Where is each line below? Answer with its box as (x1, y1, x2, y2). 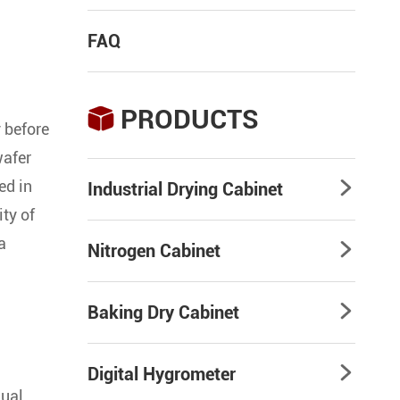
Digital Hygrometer (87, 363, 236, 385)
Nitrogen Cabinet (87, 240, 221, 262)
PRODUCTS (121, 104, 259, 135)
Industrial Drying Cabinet (87, 179, 283, 200)
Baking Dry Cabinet (87, 302, 239, 323)
